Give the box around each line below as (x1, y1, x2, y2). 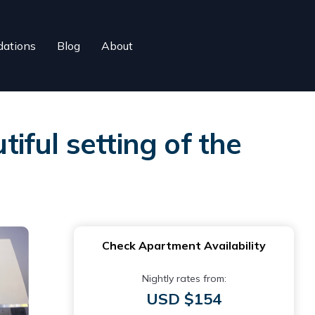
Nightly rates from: (141, 272, 226, 285)
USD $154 (146, 289, 221, 309)
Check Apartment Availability (102, 238, 266, 252)
